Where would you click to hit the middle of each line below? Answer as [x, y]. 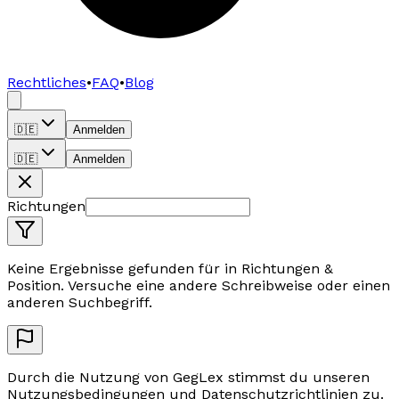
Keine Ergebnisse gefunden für [114, 269]
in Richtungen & [277, 269]
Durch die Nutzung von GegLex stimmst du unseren [188, 378]
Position [34, 286]
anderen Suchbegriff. [80, 303]
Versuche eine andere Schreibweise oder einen [229, 286]
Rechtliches [47, 83]
